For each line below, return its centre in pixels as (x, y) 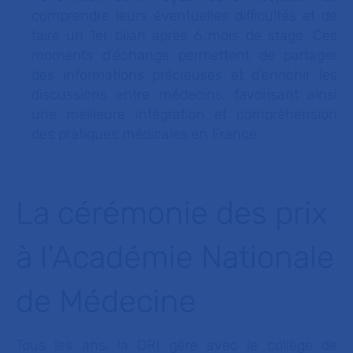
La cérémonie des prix (172, 213)
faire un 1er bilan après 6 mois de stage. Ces (184, 35)
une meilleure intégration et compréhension (184, 114)
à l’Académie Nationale (175, 257)
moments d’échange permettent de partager (184, 55)
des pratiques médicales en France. (146, 134)
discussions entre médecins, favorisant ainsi (184, 95)
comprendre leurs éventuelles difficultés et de (184, 16)
